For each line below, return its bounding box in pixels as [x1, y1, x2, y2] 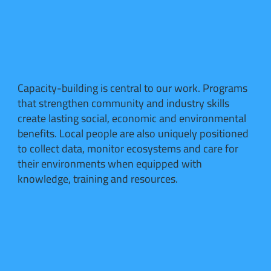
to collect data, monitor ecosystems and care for [18, 138, 239, 158]
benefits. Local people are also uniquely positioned [18, 123, 249, 143]
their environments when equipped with [18, 153, 203, 174]
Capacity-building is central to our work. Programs [18, 77, 248, 98]
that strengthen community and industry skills [18, 93, 230, 113]
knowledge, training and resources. [18, 168, 178, 189]
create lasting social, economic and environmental [18, 108, 247, 128]
